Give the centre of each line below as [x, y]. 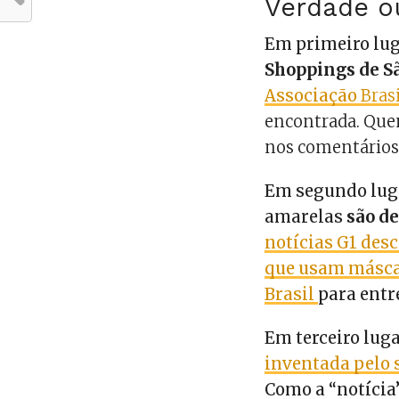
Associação [313, 95]
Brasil [292, 294]
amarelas [304, 216]
